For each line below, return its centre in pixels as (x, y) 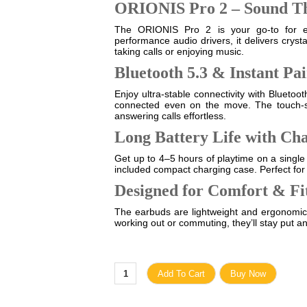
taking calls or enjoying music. (179, 51)
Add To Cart (181, 273)
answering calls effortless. (170, 116)
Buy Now (248, 273)
